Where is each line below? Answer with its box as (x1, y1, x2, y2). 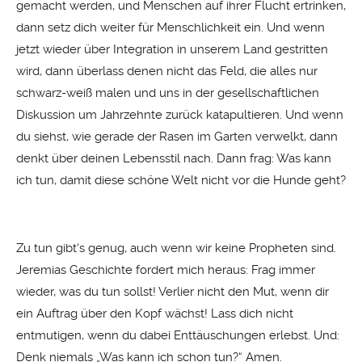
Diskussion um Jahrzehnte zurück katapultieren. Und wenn (16, 107, 343, 122)
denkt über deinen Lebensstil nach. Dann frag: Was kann (16, 150, 331, 166)
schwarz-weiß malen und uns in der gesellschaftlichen (16, 85, 319, 100)
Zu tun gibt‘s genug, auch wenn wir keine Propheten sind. (16, 241, 336, 256)
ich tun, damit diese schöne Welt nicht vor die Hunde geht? (16, 172, 346, 187)
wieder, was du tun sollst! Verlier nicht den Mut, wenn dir (16, 284, 329, 300)
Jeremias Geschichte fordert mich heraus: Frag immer (16, 263, 315, 278)
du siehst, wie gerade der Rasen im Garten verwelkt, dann (16, 128, 338, 144)
